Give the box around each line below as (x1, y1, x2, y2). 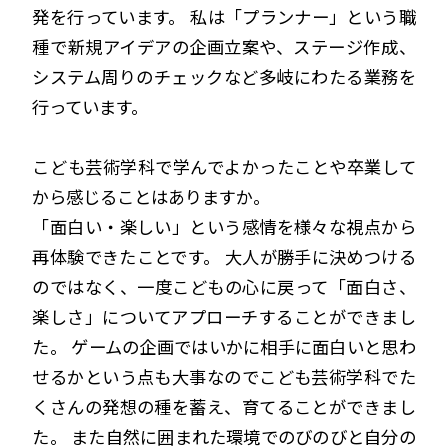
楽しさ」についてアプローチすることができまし (32, 303, 416, 329)
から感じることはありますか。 (32, 183, 271, 209)
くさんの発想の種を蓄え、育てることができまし (32, 393, 416, 419)
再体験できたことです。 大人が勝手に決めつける (32, 243, 416, 269)
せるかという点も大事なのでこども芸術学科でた (32, 363, 416, 389)
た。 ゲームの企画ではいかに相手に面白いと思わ (32, 333, 416, 359)
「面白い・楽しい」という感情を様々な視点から (32, 213, 416, 239)
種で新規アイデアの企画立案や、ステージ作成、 (32, 33, 416, 59)
